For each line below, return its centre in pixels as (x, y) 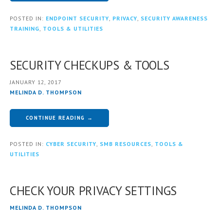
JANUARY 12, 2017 (36, 82)
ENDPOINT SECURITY (77, 18)
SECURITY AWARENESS (174, 18)
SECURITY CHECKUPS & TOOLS (90, 65)
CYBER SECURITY (71, 144)
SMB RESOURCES (126, 144)
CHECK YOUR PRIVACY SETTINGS (93, 191)
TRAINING (25, 28)
